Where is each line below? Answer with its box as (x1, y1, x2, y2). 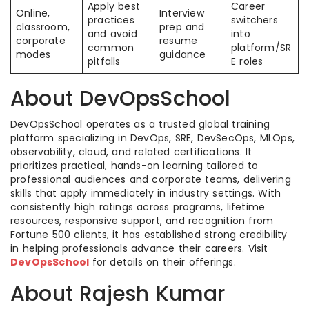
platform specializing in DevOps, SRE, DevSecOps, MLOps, (10, 131, 295, 145)
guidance (159, 48, 206, 61)
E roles (231, 54, 263, 68)
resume (159, 34, 198, 48)
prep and (159, 20, 205, 34)
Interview (159, 6, 204, 20)
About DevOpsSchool (10, 84, 231, 113)
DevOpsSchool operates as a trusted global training (10, 117, 270, 131)
